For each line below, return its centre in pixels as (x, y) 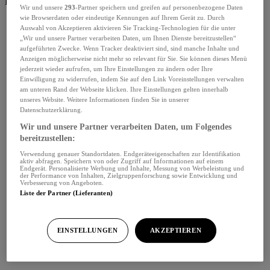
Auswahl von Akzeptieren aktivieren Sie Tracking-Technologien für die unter (128, 27)
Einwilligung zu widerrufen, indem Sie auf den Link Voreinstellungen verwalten (132, 79)
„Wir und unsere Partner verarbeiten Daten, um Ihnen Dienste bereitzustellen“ (128, 38)
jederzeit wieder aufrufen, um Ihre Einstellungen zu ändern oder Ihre (117, 68)
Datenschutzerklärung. (52, 109)
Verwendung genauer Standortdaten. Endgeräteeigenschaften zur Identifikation (130, 153)
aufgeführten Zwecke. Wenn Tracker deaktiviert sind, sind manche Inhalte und (130, 48)
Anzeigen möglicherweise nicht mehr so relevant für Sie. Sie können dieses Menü (134, 58)
